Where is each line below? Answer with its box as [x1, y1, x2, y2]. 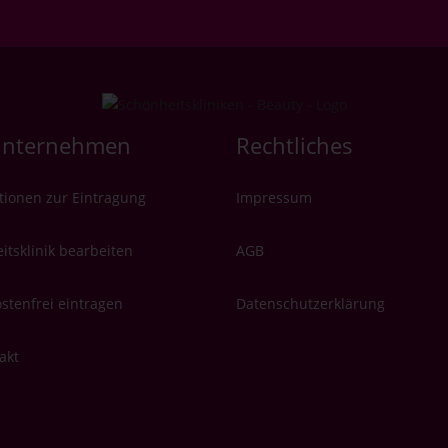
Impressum [236, 188, 312, 208]
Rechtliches [236, 131, 353, 161]
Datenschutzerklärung [236, 293, 385, 313]
